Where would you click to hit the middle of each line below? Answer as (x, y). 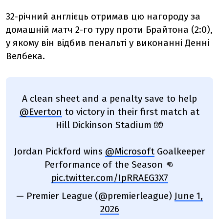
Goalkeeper (180, 151)
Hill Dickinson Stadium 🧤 (109, 125)
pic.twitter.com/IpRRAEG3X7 (109, 177)
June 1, (189, 196)
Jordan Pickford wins (59, 151)
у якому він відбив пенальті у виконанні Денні (108, 43)
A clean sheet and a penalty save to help (109, 98)
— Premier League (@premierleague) (95, 196)
